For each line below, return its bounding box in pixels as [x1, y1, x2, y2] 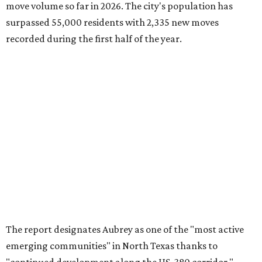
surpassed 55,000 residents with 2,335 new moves [6, 16, 219, 29]
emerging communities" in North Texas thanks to [6, 240, 218, 252]
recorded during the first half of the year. [6, 33, 182, 45]
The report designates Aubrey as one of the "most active [6, 223, 244, 236]
